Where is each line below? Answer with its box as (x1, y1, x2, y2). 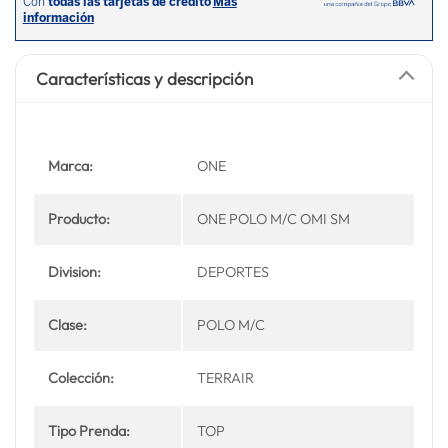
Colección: (48, 368, 115, 387)
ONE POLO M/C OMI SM (197, 209, 351, 228)
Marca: (48, 156, 94, 175)
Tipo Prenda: (48, 421, 131, 440)
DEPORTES (197, 262, 270, 281)
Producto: (48, 209, 111, 228)
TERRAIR (197, 368, 255, 387)
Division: (48, 262, 102, 281)
